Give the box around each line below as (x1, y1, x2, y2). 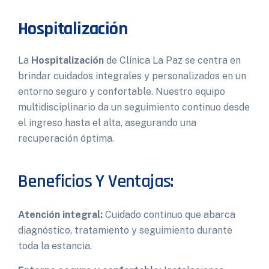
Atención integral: (18, 209, 103, 220)
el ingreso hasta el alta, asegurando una (18, 117, 196, 128)
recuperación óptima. (18, 133, 114, 144)
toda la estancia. (18, 240, 92, 252)
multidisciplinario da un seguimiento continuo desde (18, 101, 250, 113)
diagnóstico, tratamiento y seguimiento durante (18, 225, 232, 236)
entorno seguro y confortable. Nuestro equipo (18, 86, 225, 97)
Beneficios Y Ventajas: (18, 170, 174, 193)
